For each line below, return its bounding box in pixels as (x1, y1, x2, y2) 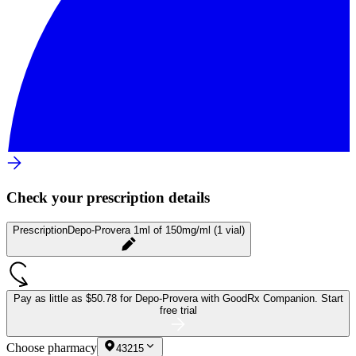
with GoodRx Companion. (200, 292, 321, 304)
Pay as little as (13, 292, 86, 304)
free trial (159, 304, 197, 316)
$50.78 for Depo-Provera (85, 292, 201, 304)
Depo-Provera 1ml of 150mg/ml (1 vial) (68, 223, 245, 236)
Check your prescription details (6, 189, 210, 207)
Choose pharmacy (6, 340, 97, 354)
